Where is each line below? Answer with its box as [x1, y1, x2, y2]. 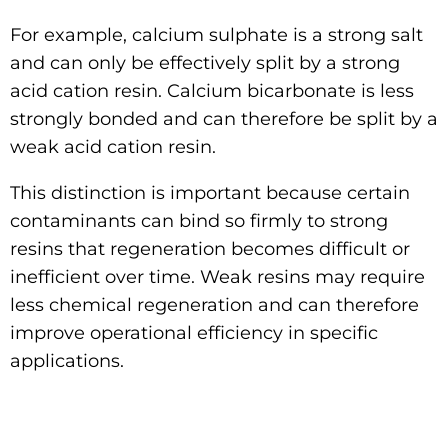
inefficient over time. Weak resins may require [10, 266, 425, 288]
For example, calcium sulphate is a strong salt [10, 24, 423, 46]
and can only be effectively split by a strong [10, 52, 400, 74]
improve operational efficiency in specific [10, 322, 378, 344]
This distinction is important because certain [10, 182, 410, 204]
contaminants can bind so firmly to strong [10, 210, 388, 232]
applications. [10, 350, 124, 372]
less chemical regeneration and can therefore [10, 294, 419, 316]
